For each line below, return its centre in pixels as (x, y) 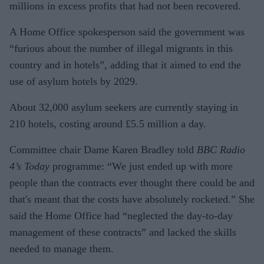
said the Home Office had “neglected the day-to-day (121, 215)
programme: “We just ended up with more (141, 166)
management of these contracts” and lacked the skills (123, 232)
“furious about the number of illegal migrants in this (121, 48)
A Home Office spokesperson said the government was (127, 32)
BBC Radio (220, 149)
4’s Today (29, 166)
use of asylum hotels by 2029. (74, 81)
